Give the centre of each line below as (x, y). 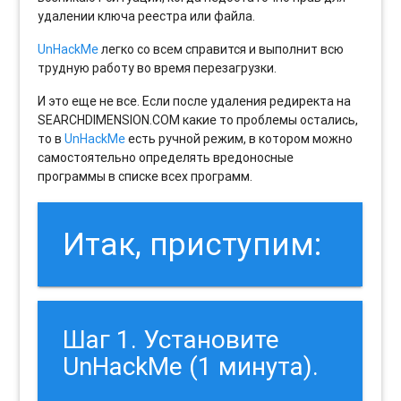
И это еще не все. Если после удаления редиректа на (195, 102)
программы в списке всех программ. (145, 177)
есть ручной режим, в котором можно (239, 139)
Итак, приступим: (192, 243)
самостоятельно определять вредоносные (166, 158)
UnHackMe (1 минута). (191, 366)
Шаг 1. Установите (171, 339)
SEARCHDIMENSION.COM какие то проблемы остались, (198, 120)
